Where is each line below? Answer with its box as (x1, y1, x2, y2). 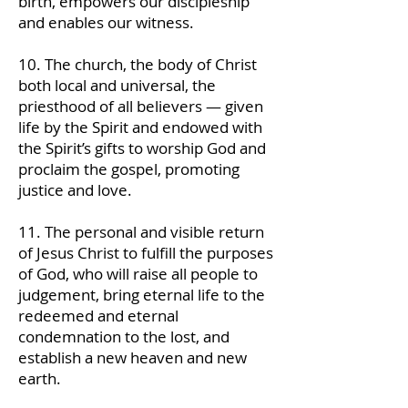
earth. (18, 368, 61, 389)
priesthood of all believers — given (18, 96, 263, 117)
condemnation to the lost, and (18, 326, 229, 347)
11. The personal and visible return (18, 221, 264, 242)
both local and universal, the (18, 75, 216, 96)
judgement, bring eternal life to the (18, 284, 265, 305)
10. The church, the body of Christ (18, 54, 257, 75)
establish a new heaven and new (18, 347, 247, 368)
